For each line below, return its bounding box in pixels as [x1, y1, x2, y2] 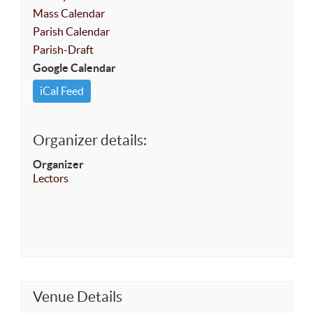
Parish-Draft [33, 43, 94, 57]
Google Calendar [33, 61, 116, 75]
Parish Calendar [33, 25, 110, 38]
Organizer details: [33, 132, 147, 149]
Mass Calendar [33, 7, 105, 20]
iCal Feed [40, 85, 84, 98]
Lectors [33, 172, 68, 185]
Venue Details [33, 289, 122, 305]
